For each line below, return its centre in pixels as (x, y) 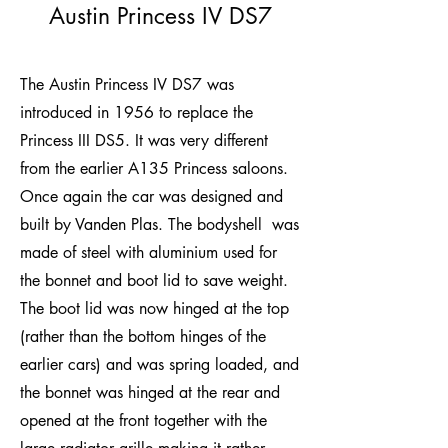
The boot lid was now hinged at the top (154, 308)
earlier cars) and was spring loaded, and (159, 364)
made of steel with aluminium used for (148, 252)
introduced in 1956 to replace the (136, 112)
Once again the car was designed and (151, 196)
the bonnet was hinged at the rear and (150, 392)
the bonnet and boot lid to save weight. (154, 280)
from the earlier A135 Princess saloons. (154, 168)
